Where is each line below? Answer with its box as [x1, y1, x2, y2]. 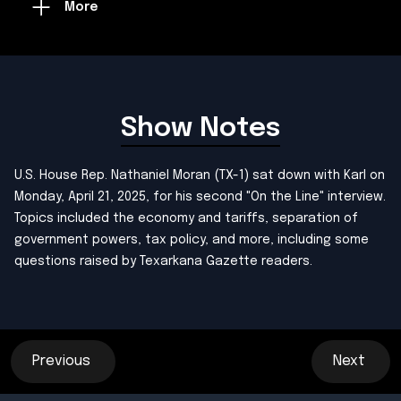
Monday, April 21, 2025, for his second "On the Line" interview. [14, 191, 386, 203]
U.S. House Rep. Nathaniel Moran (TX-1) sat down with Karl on [14, 169, 385, 182]
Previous [32, 354, 94, 369]
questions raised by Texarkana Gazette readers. [14, 255, 312, 268]
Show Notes [121, 115, 280, 142]
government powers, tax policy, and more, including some [14, 234, 369, 246]
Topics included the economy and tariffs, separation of [14, 212, 358, 225]
